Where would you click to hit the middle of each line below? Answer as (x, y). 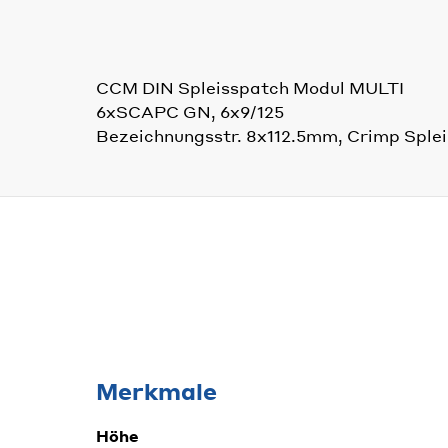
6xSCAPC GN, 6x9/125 (190, 111)
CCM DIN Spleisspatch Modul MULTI (250, 87)
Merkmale (156, 390)
